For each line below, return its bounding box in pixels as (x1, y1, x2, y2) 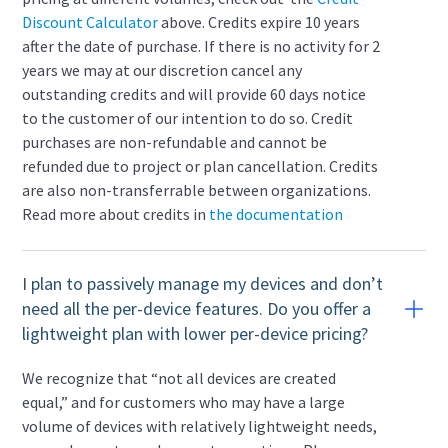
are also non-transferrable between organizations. (22, 180, 372, 200)
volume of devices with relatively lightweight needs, (22, 416, 378, 436)
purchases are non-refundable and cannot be (22, 132, 328, 152)
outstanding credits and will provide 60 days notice (22, 84, 367, 104)
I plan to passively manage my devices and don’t (22, 272, 384, 295)
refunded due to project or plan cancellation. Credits (22, 156, 379, 176)
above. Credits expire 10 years (158, 12, 361, 32)
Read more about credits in (22, 204, 210, 224)
